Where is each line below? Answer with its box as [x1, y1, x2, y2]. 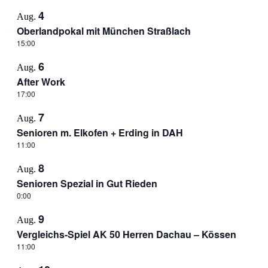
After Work [16, 75, 65, 89]
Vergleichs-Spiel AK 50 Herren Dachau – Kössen [16, 227, 236, 241]
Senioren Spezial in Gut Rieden [16, 176, 157, 190]
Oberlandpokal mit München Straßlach [16, 24, 191, 38]
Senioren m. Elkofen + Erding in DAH [16, 126, 183, 139]
